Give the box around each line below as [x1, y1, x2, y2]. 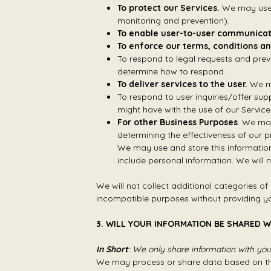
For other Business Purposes [117, 117, 238, 128]
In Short [96, 244, 128, 255]
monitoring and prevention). [117, 15, 229, 26]
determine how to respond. [117, 66, 226, 77]
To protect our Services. [117, 2, 220, 13]
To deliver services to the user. [117, 79, 247, 90]
